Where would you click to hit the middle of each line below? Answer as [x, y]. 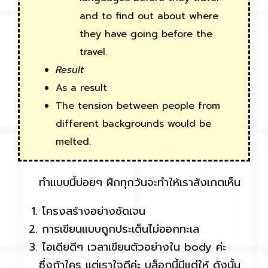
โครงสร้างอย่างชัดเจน [94, 211]
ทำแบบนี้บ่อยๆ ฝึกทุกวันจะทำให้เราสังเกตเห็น [129, 183]
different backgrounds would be [133, 124]
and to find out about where [149, 16]
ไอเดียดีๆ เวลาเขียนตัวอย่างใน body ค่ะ [134, 247]
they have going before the [146, 34]
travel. [93, 52]
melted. [73, 142]
